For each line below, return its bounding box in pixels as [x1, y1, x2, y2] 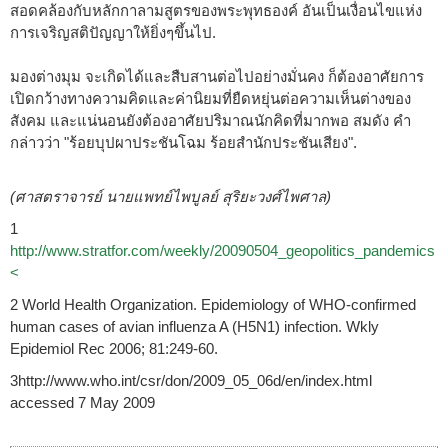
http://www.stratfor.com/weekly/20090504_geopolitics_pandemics [10, 241, 435, 259]
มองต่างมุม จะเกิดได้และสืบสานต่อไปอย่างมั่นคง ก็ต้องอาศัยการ [10, 67, 424, 85]
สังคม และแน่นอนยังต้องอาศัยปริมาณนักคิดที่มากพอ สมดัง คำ [10, 111, 411, 129]
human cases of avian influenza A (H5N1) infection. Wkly [10, 317, 379, 335]
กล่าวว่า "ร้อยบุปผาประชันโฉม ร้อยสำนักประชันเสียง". [10, 133, 357, 151]
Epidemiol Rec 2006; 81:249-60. [10, 339, 218, 357]
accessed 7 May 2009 [10, 393, 155, 411]
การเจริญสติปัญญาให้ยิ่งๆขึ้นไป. [10, 23, 216, 41]
